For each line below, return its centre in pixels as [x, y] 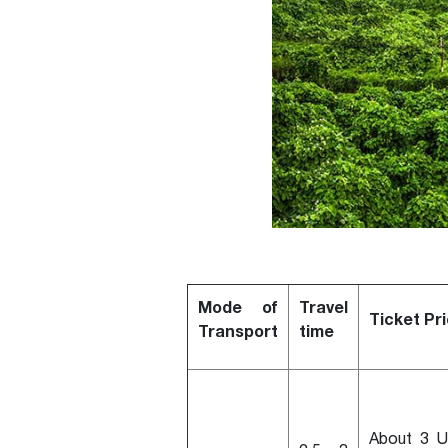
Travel [323, 307]
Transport [238, 331]
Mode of [238, 307]
